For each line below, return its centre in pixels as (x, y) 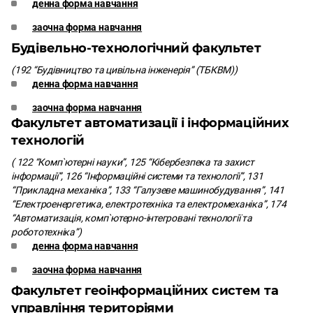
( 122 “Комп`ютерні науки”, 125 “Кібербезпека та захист (133, 162)
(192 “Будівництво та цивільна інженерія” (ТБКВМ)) (124, 70)
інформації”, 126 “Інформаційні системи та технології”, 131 (137, 176)
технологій (48, 140)
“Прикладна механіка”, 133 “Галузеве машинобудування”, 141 (148, 190)
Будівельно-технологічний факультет (136, 48)
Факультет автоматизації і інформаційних (150, 123)
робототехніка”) (46, 232)
